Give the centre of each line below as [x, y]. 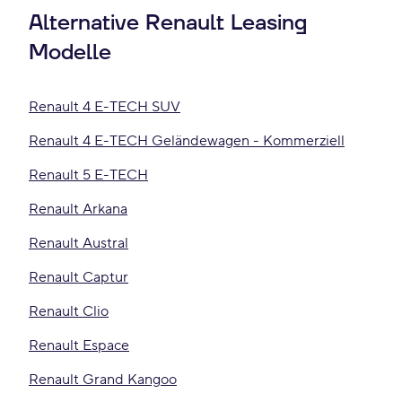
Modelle [70, 53]
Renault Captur [79, 277]
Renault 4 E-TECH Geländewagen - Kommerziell [187, 141]
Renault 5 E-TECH [88, 175]
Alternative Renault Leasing [168, 23]
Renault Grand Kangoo [103, 380]
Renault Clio [69, 311]
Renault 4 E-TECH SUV [105, 107]
